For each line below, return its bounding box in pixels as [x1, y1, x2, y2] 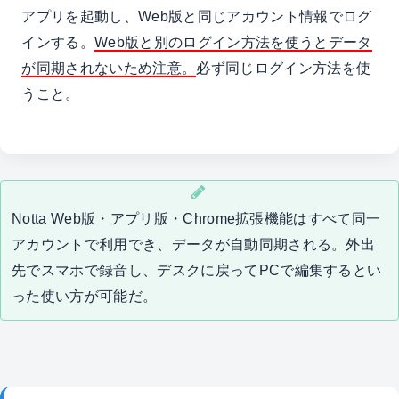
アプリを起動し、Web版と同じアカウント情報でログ [21, 7, 372, 24]
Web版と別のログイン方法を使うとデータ [94, 33, 372, 50]
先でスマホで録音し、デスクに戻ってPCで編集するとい [12, 262, 382, 279]
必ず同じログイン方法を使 [196, 59, 371, 76]
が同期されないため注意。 [21, 59, 197, 76]
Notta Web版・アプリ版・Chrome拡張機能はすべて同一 [12, 210, 381, 227]
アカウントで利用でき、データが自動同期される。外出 [12, 236, 376, 253]
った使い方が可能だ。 [12, 288, 158, 305]
